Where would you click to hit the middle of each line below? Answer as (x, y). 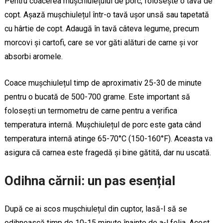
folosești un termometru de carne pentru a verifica (91, 111)
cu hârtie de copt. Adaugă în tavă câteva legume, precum (102, 28)
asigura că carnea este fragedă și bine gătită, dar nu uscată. (108, 152)
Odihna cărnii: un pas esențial (90, 180)
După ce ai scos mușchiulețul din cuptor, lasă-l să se (96, 209)
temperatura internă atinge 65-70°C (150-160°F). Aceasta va (108, 138)
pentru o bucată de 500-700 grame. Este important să (97, 97)
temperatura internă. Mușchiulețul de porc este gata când (103, 124)
